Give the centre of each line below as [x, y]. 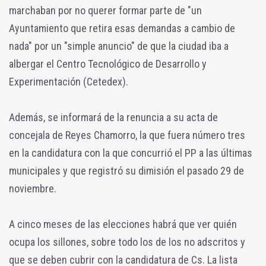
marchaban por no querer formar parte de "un [105, 11]
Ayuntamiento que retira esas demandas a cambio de [122, 28]
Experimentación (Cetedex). [69, 82]
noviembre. [33, 189]
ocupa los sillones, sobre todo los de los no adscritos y [127, 242]
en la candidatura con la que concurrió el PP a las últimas [131, 153]
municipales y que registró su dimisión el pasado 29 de [126, 171]
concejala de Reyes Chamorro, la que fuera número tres [127, 135]
